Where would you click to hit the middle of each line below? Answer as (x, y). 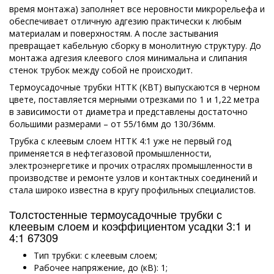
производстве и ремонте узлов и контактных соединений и (133, 177)
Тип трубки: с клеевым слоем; (95, 255)
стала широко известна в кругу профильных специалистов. (132, 190)
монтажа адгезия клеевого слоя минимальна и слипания (128, 57)
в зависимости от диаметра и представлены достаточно (128, 111)
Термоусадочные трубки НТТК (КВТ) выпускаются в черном (135, 87)
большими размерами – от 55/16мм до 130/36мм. (112, 124)
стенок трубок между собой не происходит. (101, 70)
